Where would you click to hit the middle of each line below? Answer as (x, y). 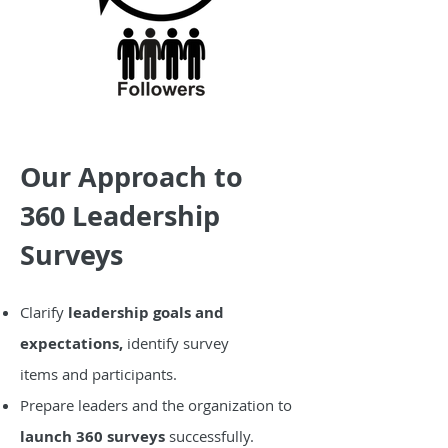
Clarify (44, 312)
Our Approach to (131, 176)
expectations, (73, 343)
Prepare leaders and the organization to (156, 405)
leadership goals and (146, 312)
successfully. (211, 436)
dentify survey (180, 343)
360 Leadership (120, 215)
